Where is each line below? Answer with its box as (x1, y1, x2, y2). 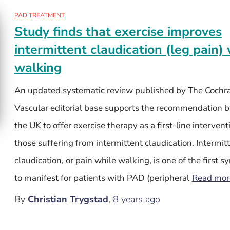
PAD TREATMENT (14, 11, 65, 20)
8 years (112, 193, 143, 205)
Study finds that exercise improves (14, 23, 222, 41)
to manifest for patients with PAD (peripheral (14, 172, 189, 184)
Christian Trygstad (27, 193, 108, 205)
